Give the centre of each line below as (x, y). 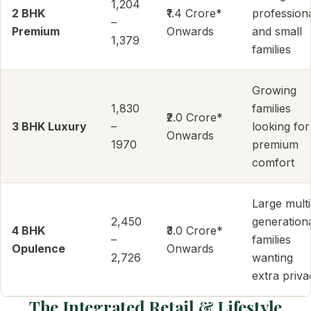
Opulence (39, 249)
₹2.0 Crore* (195, 117)
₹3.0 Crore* (195, 230)
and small (277, 31)
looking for (281, 126)
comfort (273, 162)
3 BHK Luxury (49, 126)
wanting (272, 258)
